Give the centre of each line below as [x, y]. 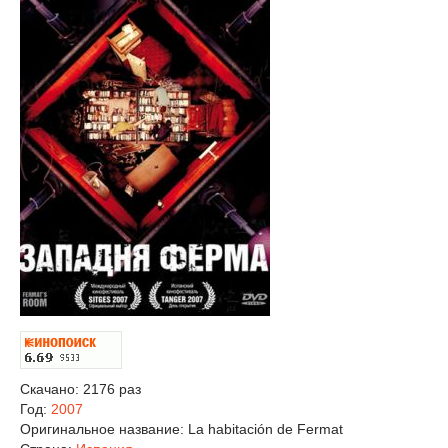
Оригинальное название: [104, 429]
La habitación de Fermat [265, 429]
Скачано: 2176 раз [80, 389]
